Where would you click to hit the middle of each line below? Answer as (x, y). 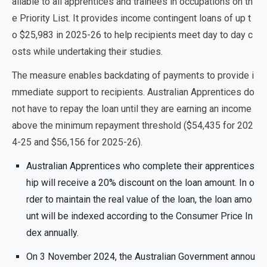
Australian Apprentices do (201, 92)
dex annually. (52, 233)
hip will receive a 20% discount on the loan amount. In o (140, 183)
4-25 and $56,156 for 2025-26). (77, 142)
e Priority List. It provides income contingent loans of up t (131, 18)
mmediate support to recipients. (80, 92)
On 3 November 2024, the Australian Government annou (141, 257)
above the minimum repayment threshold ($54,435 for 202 (133, 125)
